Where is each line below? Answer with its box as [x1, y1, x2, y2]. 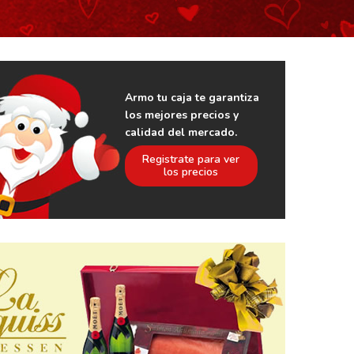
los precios [164, 164, 219, 179]
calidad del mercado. [124, 125, 237, 140]
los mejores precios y [124, 107, 239, 122]
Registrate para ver [142, 152, 240, 167]
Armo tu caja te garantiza [124, 90, 259, 105]
